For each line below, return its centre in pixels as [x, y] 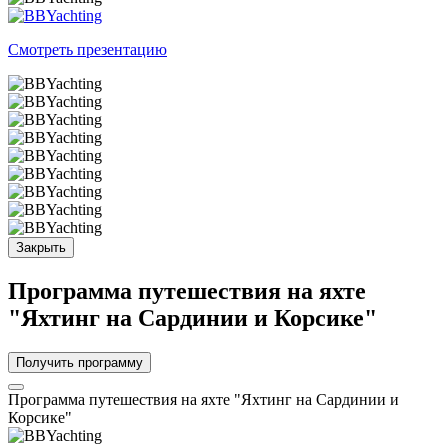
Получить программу [79, 362]
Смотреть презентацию [87, 49]
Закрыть [41, 247]
